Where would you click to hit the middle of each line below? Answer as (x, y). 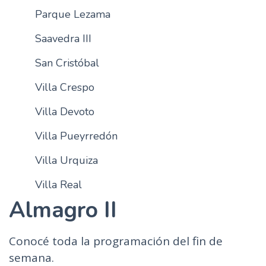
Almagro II (63, 210)
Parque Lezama (72, 14)
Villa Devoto (64, 112)
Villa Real (58, 185)
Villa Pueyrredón (76, 136)
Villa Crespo (64, 87)
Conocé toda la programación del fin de (116, 241)
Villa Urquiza (66, 160)
